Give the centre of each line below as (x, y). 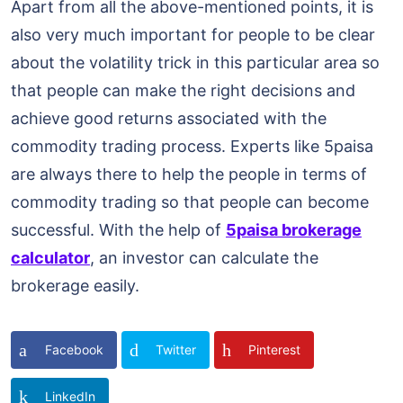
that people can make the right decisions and (183, 91)
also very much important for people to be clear (193, 35)
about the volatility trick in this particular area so (195, 63)
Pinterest (274, 350)
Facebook (74, 350)
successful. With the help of (118, 230)
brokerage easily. (75, 286)
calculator (50, 258)
